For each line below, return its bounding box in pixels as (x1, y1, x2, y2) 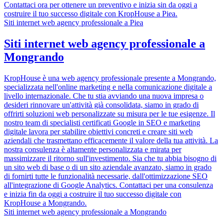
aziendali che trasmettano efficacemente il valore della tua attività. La (4, 136, 218, 145)
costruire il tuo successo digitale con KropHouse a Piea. (4, 9, 177, 18)
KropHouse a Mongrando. (4, 198, 87, 207)
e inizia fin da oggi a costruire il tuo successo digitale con (4, 189, 181, 198)
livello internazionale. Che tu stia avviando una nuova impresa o (4, 91, 204, 100)
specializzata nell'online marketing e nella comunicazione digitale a (4, 82, 212, 91)
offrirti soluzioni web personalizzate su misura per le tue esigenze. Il (4, 109, 215, 118)
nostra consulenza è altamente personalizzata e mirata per (4, 145, 181, 154)
